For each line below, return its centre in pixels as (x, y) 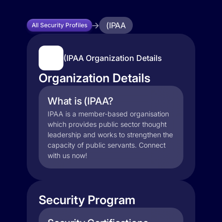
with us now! (67, 155)
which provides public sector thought (107, 124)
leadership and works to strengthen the (110, 135)
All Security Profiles (59, 25)
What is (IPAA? (81, 101)
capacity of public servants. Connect (107, 145)
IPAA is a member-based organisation (108, 114)
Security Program (87, 200)
